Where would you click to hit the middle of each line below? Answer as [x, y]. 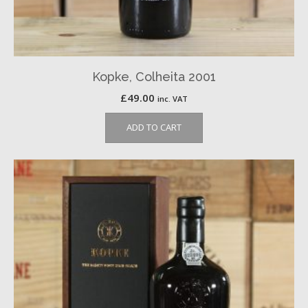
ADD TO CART [154, 127]
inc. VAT [173, 99]
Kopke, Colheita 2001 [154, 77]
